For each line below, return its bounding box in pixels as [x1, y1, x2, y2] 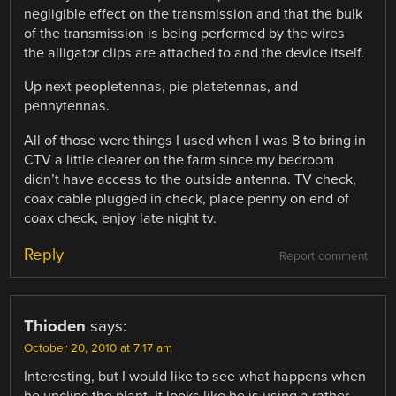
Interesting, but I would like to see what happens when [24, 367, 367, 385]
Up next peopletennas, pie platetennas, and [24, 78, 299, 96]
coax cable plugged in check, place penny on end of [24, 189, 350, 208]
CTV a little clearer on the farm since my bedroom [24, 150, 335, 169]
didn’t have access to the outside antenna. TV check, [24, 170, 357, 188]
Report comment [278, 248, 368, 263]
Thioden [24, 316, 87, 336]
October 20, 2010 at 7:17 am [24, 340, 173, 355]
